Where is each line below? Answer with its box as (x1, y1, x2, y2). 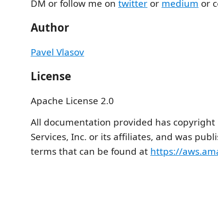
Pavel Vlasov (31, 45, 84, 58)
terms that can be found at (31, 145, 150, 158)
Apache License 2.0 (31, 94, 114, 107)
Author (31, 20, 69, 36)
